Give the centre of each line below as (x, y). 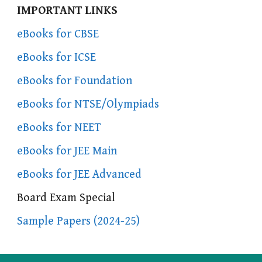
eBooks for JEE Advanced (80, 175)
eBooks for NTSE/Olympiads (88, 105)
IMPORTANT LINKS (68, 11)
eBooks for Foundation (75, 81)
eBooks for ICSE (57, 58)
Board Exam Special (66, 198)
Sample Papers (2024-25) (79, 222)
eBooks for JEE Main (67, 151)
